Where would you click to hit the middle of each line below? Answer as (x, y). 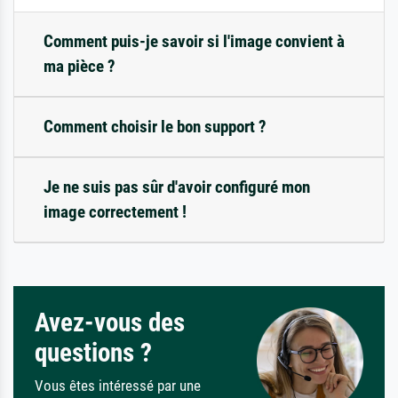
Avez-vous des (110, 323)
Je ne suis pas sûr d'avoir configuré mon (177, 187)
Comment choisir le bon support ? (155, 127)
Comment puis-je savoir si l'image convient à (194, 42)
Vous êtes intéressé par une (118, 386)
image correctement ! (115, 212)
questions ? (93, 353)
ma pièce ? (80, 67)
